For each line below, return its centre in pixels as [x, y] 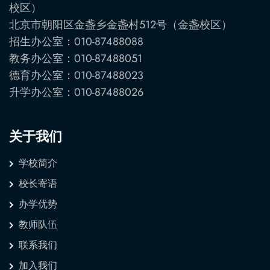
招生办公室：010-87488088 [76, 41]
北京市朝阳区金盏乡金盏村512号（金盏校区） [121, 24]
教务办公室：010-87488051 [76, 58]
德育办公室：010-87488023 [76, 75]
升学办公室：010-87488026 [76, 92]
